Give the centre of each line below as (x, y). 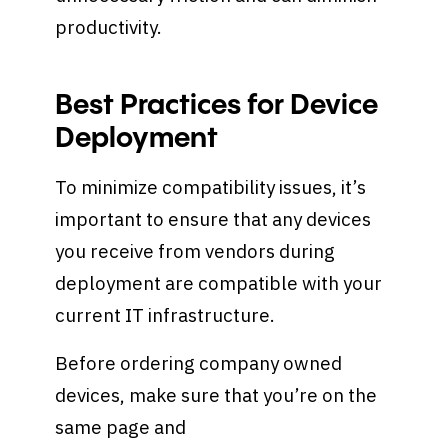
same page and (121, 427)
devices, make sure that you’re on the (216, 395)
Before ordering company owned (199, 363)
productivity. (111, 26)
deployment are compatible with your (219, 283)
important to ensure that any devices (213, 219)
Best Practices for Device (217, 105)
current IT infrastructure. (167, 315)
